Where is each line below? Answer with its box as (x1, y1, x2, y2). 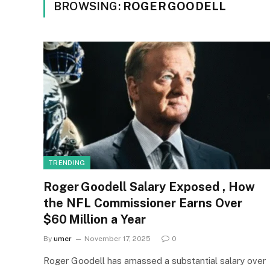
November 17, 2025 (84, 234, 151, 243)
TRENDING (48, 159, 86, 166)
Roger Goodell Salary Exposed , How (43, 179, 255, 194)
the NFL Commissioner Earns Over (43, 195, 242, 210)
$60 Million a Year (43, 212, 146, 227)
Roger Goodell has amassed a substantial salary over (43, 255, 266, 266)
